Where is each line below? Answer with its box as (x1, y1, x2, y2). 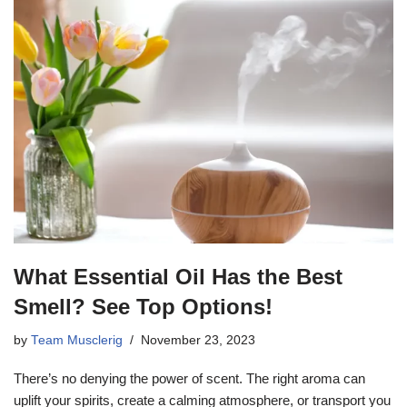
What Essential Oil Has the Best (14, 264, 342, 290)
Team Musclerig (31, 333, 123, 348)
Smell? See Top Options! (14, 294, 273, 320)
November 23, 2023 (141, 333, 255, 348)
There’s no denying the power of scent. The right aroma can (14, 371, 365, 387)
